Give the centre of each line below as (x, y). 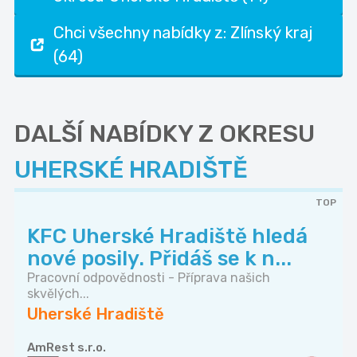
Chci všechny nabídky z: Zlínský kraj (183, 33)
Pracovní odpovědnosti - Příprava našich (149, 278)
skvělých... (58, 294)
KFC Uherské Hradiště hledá (167, 237)
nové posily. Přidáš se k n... (159, 259)
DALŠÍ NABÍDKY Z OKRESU (165, 134)
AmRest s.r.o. (67, 348)
